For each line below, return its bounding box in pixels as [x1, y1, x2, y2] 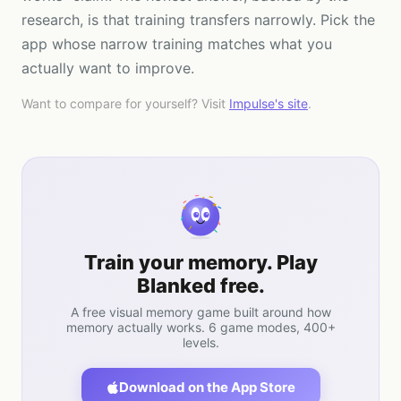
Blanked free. [136, 274, 265, 297]
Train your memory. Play [83, 251, 318, 274]
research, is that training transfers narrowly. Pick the [21, 11, 375, 29]
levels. [182, 335, 219, 350]
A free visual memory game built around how [70, 304, 331, 320]
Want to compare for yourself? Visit [21, 96, 226, 111]
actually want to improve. [21, 59, 194, 77]
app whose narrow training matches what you [21, 35, 332, 53]
